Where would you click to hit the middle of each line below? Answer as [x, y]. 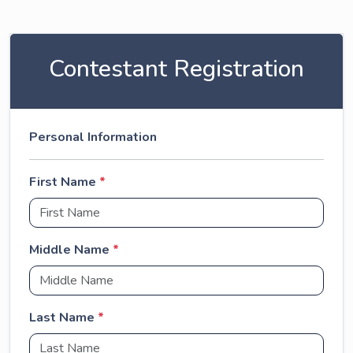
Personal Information [93, 137]
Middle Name [71, 250]
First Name [64, 182]
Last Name [63, 318]
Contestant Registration [176, 69]
